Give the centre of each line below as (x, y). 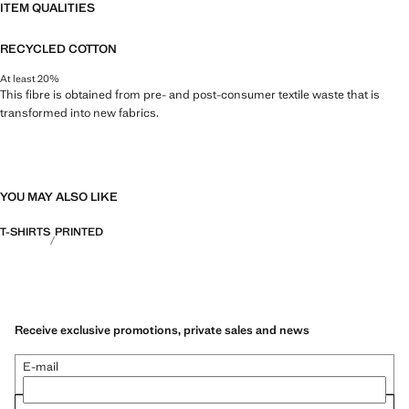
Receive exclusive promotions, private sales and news (162, 330)
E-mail (41, 367)
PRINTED (79, 231)
